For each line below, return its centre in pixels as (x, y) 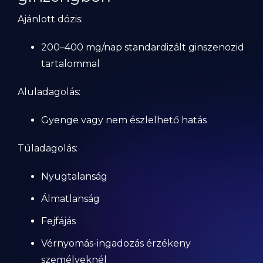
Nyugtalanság (74, 176)
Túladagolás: (48, 148)
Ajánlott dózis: (50, 19)
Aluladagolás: (49, 92)
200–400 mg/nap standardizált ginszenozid (143, 47)
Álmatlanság (70, 199)
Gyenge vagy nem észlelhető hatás (124, 120)
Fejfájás (58, 221)
